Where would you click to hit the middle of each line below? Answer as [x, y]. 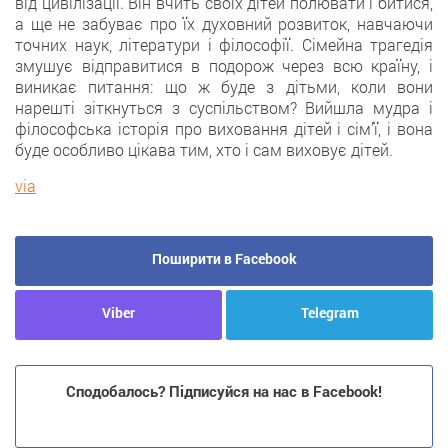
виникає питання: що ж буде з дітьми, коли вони [224, 86]
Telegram [329, 312]
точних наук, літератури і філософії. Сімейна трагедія [224, 44]
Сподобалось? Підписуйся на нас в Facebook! [224, 390]
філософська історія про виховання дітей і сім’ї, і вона [224, 128]
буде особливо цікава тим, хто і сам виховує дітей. [204, 149]
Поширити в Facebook [224, 258]
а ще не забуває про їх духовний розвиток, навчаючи [224, 23]
